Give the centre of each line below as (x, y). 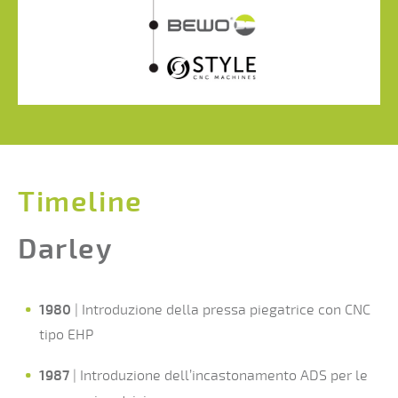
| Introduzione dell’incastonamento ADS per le (219, 375)
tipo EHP (66, 334)
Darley (65, 249)
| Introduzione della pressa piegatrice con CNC (221, 310)
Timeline (80, 203)
